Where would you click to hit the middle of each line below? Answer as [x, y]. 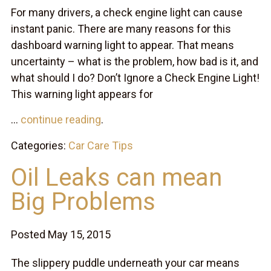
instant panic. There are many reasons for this [121, 28]
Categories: [39, 145]
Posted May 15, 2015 [60, 234]
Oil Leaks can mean [116, 177]
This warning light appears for [82, 94]
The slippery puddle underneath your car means [125, 263]
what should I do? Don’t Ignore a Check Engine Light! [135, 77]
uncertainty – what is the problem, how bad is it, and [134, 61]
